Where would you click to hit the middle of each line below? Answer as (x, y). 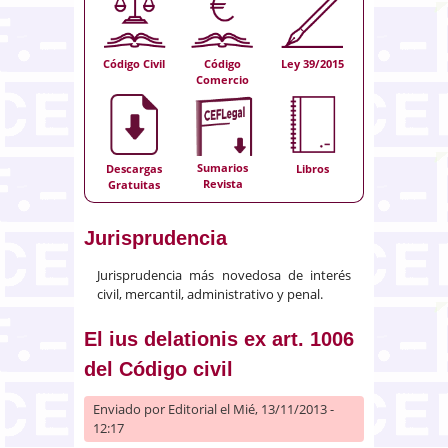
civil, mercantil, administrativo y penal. (210, 293)
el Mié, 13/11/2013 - (275, 408)
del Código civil (158, 368)
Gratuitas (134, 184)
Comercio (223, 79)
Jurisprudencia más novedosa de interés (224, 274)
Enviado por (130, 408)
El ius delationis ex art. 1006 (219, 338)
